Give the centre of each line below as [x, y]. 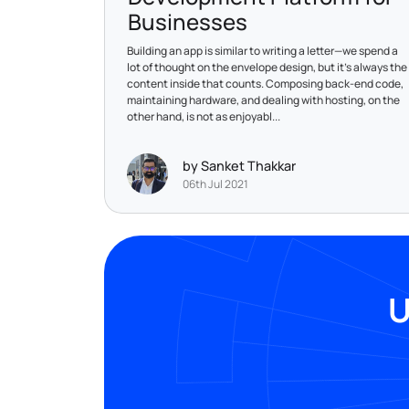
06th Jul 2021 [215, 184]
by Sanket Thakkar [239, 166]
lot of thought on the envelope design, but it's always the [267, 67]
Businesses [188, 21]
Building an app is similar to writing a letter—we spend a [262, 50]
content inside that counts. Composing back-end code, [265, 83]
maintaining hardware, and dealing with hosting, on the [263, 100]
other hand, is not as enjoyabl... [204, 116]
